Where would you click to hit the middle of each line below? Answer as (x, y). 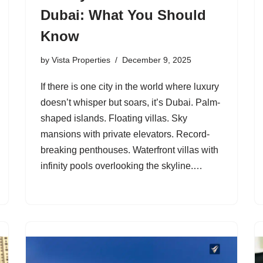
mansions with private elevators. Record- (125, 134)
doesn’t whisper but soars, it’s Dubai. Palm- (130, 102)
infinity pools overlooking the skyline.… (123, 166)
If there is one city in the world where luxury (130, 86)
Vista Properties (81, 60)
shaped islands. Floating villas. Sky (114, 118)
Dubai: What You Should (123, 15)
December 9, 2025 (157, 60)
